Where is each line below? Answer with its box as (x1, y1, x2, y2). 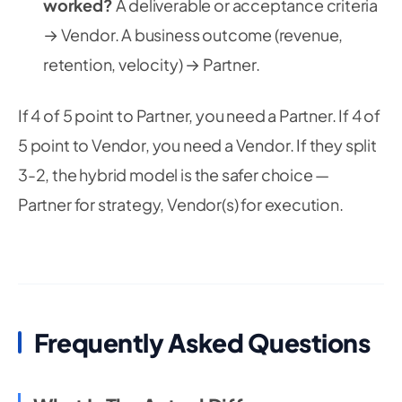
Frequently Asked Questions (34, 327, 370, 358)
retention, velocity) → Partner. (43, 54, 260, 74)
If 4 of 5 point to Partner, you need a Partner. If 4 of (18, 105, 381, 126)
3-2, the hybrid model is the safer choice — (18, 164, 330, 185)
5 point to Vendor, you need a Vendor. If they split (18, 135, 377, 155)
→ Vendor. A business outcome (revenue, (43, 24, 344, 45)
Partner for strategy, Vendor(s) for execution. (18, 194, 344, 214)
